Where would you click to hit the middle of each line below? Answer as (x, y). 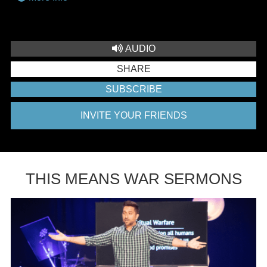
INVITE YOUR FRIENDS (133, 115)
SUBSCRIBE (133, 89)
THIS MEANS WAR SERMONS (133, 179)
